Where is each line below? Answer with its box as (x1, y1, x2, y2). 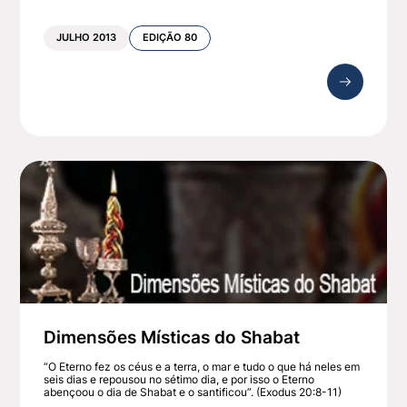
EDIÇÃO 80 (143, 32, 198, 45)
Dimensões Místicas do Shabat (44, 326, 301, 349)
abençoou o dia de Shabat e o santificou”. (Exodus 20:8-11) (44, 385, 342, 400)
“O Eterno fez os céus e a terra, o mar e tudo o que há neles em (44, 360, 361, 374)
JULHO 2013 (56, 32, 117, 45)
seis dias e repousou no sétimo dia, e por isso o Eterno (44, 372, 315, 387)
